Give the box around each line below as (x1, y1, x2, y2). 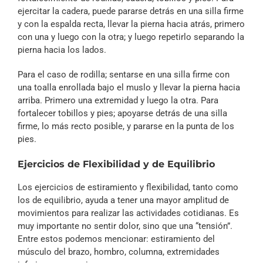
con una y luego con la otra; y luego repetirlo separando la (18, 32, 244, 42)
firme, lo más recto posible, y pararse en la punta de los (18, 121, 234, 131)
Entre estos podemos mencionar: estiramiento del (18, 234, 215, 244)
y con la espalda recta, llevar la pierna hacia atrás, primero (18, 19, 245, 29)
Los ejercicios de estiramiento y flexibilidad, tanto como (18, 182, 238, 193)
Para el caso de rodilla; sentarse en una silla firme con (18, 69, 230, 80)
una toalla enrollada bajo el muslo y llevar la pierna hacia (18, 82, 240, 93)
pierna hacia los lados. (18, 45, 106, 55)
